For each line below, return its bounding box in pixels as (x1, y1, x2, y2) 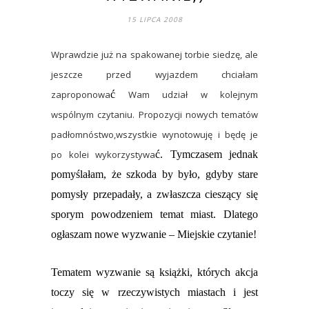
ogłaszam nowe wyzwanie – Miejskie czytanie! (51, 228, 257, 241)
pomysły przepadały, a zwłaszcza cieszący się (51, 188, 258, 201)
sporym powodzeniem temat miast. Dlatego (51, 208, 258, 221)
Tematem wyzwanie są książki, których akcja (51, 266, 258, 279)
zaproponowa (51, 88, 110, 101)
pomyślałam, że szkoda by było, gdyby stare (51, 168, 258, 181)
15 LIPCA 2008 (126, 14, 183, 25)
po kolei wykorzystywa (51, 148, 155, 161)
